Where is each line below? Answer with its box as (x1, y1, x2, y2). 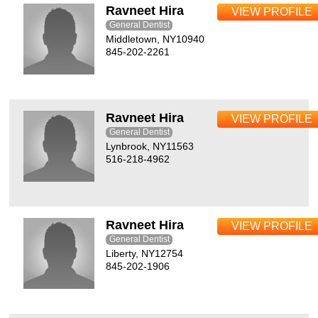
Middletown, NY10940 (106, 33, 205, 45)
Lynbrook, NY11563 (106, 141, 194, 152)
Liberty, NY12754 (106, 248, 184, 259)
